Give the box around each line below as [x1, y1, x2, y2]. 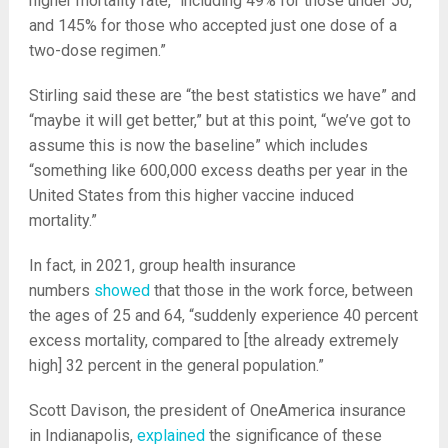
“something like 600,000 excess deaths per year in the [28, 161, 408, 181]
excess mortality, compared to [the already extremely [28, 331, 399, 351]
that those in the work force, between [149, 281, 413, 301]
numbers [28, 281, 94, 301]
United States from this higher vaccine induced [28, 186, 354, 206]
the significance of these [204, 426, 382, 446]
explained [136, 426, 205, 446]
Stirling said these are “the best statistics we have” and [28, 86, 416, 106]
